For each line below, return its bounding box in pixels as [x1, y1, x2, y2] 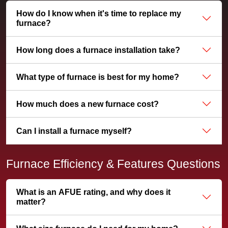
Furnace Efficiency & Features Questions [6, 157, 220, 170]
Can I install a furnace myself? [16, 126, 132, 135]
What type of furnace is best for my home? [16, 72, 179, 81]
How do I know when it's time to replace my [16, 9, 181, 18]
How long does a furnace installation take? [16, 45, 180, 54]
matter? [16, 197, 46, 206]
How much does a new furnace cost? [16, 99, 159, 108]
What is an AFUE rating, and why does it [16, 188, 170, 196]
